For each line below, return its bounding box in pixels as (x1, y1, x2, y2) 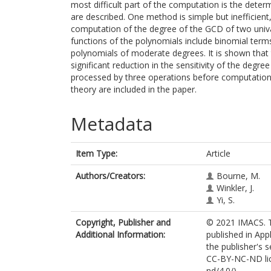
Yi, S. (217, 194, 235, 206)
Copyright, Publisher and (76, 217, 171, 228)
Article (206, 148, 230, 159)
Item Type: (76, 148, 117, 159)
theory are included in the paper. (71, 83, 197, 95)
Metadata (71, 111, 152, 136)
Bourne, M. (217, 170, 260, 181)
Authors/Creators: (76, 170, 145, 181)
